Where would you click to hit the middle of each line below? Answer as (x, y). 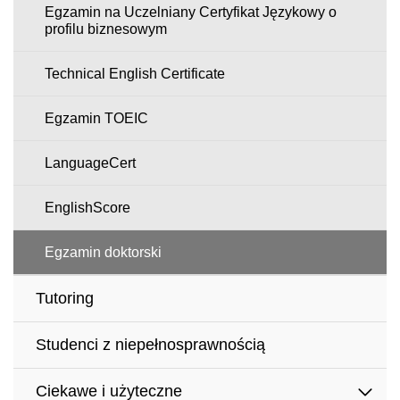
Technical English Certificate (135, 73)
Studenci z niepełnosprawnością (150, 345)
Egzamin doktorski (103, 252)
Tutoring (65, 298)
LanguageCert (90, 162)
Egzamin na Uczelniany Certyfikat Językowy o (191, 12)
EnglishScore (87, 207)
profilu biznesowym (106, 29)
